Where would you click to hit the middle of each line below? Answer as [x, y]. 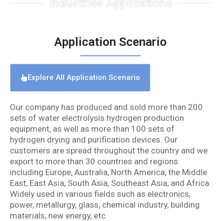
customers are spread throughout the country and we [109, 151]
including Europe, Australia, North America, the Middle [109, 172]
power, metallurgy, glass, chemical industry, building [105, 205]
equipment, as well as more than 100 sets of [92, 129]
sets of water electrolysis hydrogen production [97, 118]
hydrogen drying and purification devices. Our [94, 140]
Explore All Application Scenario [84, 78]
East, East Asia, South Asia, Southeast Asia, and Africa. [110, 183]
